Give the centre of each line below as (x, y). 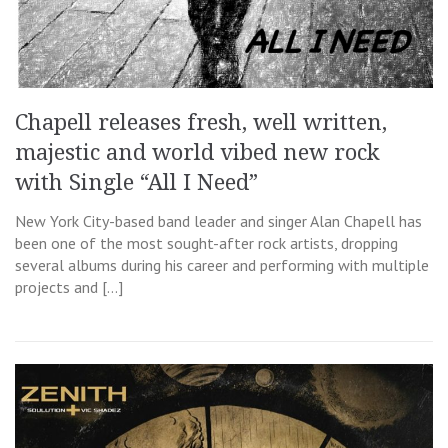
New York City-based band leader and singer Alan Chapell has (218, 221)
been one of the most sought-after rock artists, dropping (206, 243)
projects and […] (69, 287)
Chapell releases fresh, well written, (201, 123)
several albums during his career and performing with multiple (222, 265)
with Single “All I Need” (136, 183)
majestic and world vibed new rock (197, 153)
